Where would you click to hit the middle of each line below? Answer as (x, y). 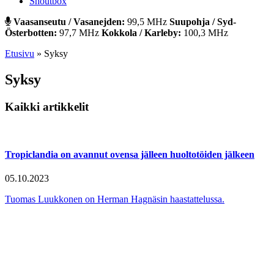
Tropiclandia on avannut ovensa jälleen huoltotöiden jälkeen (130, 154)
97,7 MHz (79, 33)
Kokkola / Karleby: (141, 33)
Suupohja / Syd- (203, 22)
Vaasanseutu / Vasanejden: (69, 22)
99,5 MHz (147, 22)
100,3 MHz (205, 33)
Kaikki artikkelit (47, 106)
